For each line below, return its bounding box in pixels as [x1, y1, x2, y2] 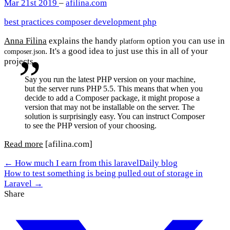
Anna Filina [4, 36, 47, 46]
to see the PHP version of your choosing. [25, 121, 157, 130]
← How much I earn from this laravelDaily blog [4, 158, 178, 168]
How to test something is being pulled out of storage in [4, 168, 203, 179]
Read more [4, 139, 43, 149]
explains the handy [47, 36, 120, 46]
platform [120, 37, 145, 46]
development [93, 17, 143, 27]
